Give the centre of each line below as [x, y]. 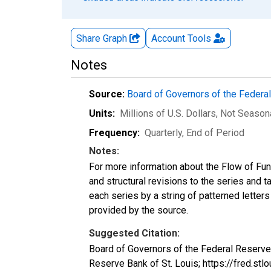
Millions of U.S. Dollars [168, 113]
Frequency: [114, 132]
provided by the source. [139, 210]
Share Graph [103, 38]
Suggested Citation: [134, 233]
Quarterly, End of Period [194, 132]
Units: [102, 113]
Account [168, 38]
